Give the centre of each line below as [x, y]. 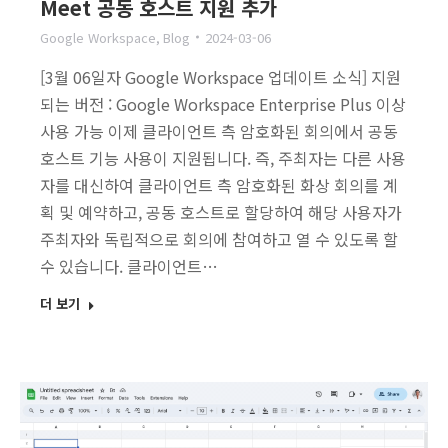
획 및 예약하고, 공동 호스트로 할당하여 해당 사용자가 [221, 211]
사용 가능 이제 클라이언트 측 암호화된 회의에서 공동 [219, 130]
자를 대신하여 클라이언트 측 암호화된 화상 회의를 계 [219, 184]
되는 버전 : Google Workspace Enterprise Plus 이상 [223, 103]
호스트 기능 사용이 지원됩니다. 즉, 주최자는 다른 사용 [223, 157]
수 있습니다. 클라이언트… [129, 265]
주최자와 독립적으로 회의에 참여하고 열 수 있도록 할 [219, 238]
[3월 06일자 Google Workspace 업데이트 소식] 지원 [220, 76]
